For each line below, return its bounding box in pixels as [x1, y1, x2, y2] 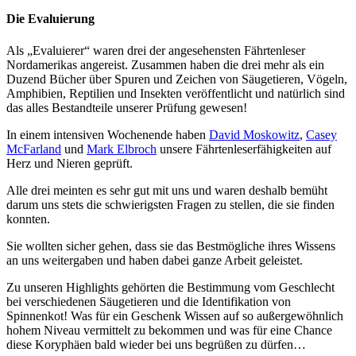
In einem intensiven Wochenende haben [6, 127, 209, 141]
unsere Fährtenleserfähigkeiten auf [157, 141, 331, 156]
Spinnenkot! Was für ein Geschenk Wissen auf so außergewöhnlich [6, 308, 343, 323]
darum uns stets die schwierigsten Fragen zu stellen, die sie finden [6, 197, 335, 211]
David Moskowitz [209, 127, 300, 141]
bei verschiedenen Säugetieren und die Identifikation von [6, 294, 291, 308]
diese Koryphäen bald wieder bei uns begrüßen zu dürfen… [6, 337, 306, 351]
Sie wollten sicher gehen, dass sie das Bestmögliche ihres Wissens [6, 238, 335, 253]
